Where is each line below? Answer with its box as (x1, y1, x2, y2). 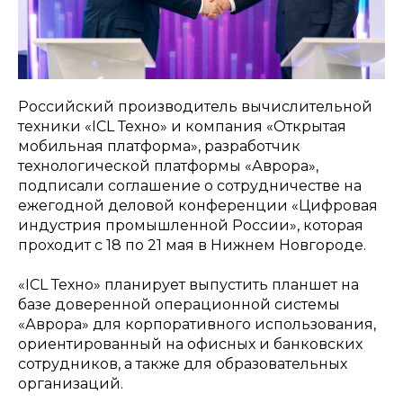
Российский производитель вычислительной (18, 98, 372, 115)
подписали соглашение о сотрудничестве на (18, 177, 362, 194)
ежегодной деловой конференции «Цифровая (18, 197, 378, 214)
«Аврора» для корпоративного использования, (18, 316, 376, 333)
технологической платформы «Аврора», (18, 157, 318, 175)
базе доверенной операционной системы (18, 296, 340, 313)
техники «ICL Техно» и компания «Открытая (18, 118, 346, 135)
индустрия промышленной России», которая (18, 217, 363, 234)
